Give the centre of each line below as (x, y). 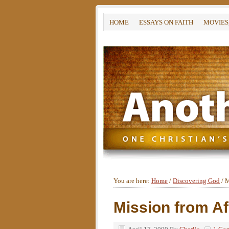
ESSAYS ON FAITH (166, 22)
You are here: (132, 181)
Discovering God (196, 181)
